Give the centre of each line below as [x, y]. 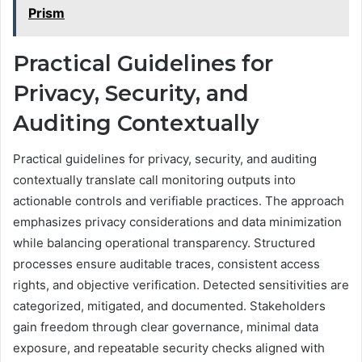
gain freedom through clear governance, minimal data [166, 327]
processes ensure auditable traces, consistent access [166, 264]
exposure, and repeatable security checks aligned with [169, 348]
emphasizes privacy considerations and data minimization [177, 222]
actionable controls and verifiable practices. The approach [179, 201]
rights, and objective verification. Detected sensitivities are [181, 285]
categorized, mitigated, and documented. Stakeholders [169, 306]
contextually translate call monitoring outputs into [154, 180]
